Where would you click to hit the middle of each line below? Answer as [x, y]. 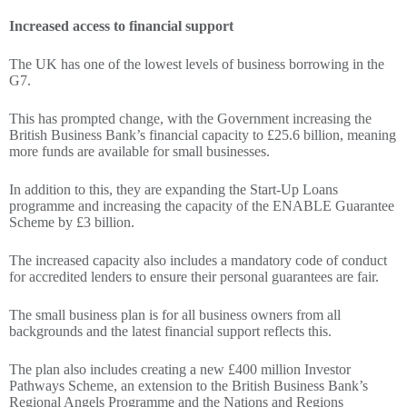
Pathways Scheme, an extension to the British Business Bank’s [189, 385]
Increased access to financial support [121, 25]
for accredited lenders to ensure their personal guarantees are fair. [194, 276]
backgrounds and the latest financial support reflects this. [170, 331]
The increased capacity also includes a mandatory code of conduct [198, 260]
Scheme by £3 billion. [72, 222]
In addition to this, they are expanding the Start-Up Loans [174, 189]
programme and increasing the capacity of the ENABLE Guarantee [202, 205]
